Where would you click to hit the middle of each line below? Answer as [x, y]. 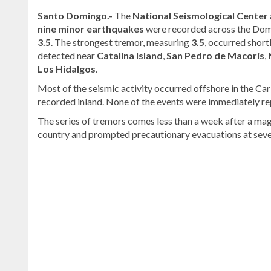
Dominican [59, 180]
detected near [67, 55]
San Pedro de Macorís [215, 55]
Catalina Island [130, 55]
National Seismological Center [200, 15]
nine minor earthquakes [91, 28]
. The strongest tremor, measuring [121, 42]
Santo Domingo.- [75, 15]
